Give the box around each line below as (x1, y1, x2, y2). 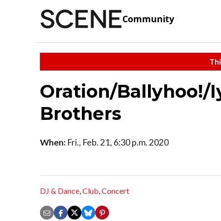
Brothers (40, 102, 126, 124)
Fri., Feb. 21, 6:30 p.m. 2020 (66, 137, 169, 147)
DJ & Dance (40, 186, 79, 196)
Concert (102, 186, 129, 196)
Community (122, 13, 174, 25)
